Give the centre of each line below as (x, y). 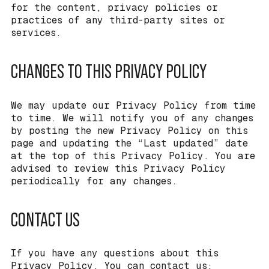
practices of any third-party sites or (118, 20)
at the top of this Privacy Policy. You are (133, 156)
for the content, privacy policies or (114, 8)
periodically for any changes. (94, 181)
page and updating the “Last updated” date (129, 143)
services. (36, 33)
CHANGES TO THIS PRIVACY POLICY (109, 72)
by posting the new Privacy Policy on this (129, 130)
